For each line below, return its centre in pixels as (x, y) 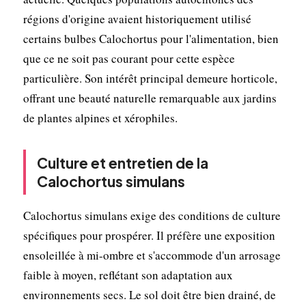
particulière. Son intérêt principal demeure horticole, (150, 78)
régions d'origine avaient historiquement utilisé (137, 18)
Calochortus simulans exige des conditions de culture (152, 215)
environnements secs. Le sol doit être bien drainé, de (149, 294)
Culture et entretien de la (122, 163)
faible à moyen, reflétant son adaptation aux (128, 275)
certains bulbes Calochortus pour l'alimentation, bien (151, 38)
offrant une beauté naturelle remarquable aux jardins (150, 98)
